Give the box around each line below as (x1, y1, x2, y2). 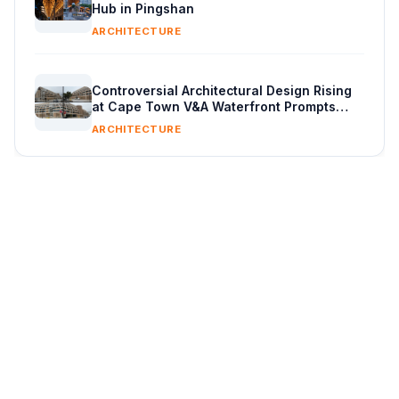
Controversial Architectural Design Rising (91, 83, 352, 98)
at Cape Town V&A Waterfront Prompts (91, 99, 336, 114)
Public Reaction (91, 115, 189, 130)
